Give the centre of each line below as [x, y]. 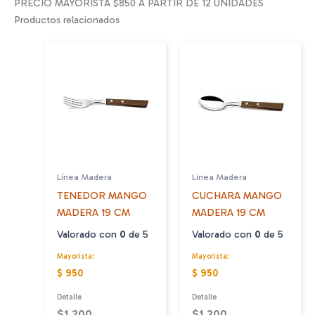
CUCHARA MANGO [237, 196]
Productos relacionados [67, 20]
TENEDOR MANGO [102, 196]
